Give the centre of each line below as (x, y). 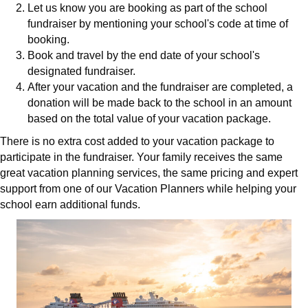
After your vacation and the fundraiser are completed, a (160, 87)
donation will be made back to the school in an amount (159, 103)
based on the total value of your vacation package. (149, 119)
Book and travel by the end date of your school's (144, 56)
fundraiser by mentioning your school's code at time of (158, 24)
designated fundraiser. (81, 71)
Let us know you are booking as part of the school (147, 8)
